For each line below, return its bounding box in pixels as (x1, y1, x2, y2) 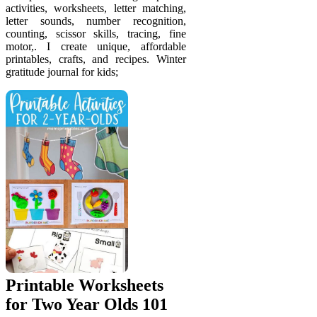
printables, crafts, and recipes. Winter (6, 52, 186, 65)
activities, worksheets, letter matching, (6, 1, 186, 14)
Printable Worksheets (6, 275, 163, 294)
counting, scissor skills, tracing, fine (6, 27, 186, 40)
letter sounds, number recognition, (6, 14, 186, 27)
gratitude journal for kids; (6, 65, 118, 78)
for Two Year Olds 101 (6, 294, 168, 313)
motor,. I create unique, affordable (6, 40, 186, 52)
